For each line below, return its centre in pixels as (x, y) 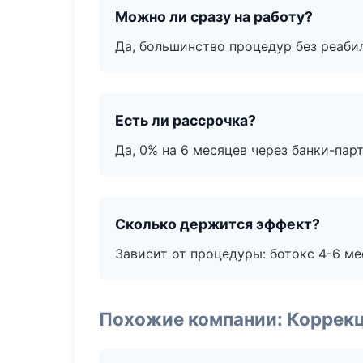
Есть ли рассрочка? (186, 120)
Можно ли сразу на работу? (214, 17)
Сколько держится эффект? (218, 224)
